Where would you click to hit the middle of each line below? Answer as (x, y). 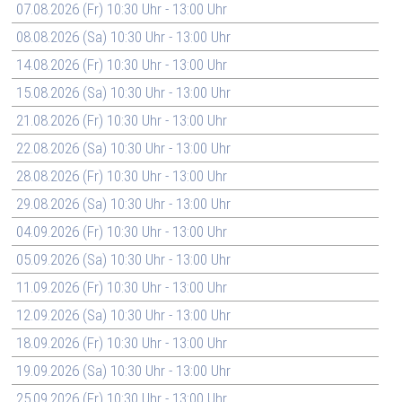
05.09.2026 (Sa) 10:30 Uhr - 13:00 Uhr (124, 259)
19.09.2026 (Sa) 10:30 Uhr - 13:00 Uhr (124, 370)
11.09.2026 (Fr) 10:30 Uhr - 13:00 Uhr (122, 287)
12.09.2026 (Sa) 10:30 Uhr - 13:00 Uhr (124, 315)
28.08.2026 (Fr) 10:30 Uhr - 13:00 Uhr (122, 175)
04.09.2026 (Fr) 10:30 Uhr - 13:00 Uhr (122, 231)
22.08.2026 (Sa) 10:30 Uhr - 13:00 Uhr (124, 148)
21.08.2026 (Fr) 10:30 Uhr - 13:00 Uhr (122, 120)
